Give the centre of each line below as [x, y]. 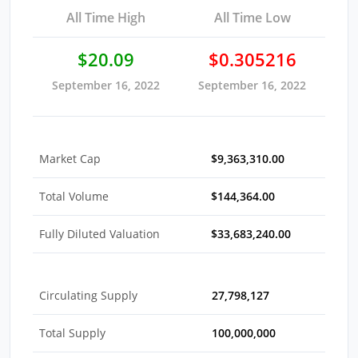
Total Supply [72, 332]
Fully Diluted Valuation [99, 233]
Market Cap [70, 158]
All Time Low [252, 17]
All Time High [106, 17]
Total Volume [74, 196]
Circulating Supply [88, 295]
